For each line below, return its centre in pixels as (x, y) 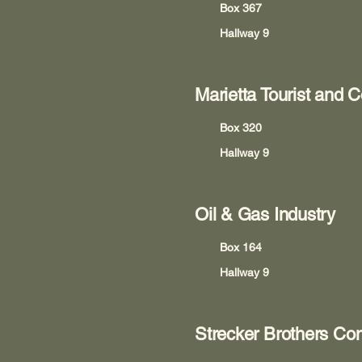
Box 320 (241, 128)
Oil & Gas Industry (265, 215)
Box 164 (241, 247)
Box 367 (241, 8)
